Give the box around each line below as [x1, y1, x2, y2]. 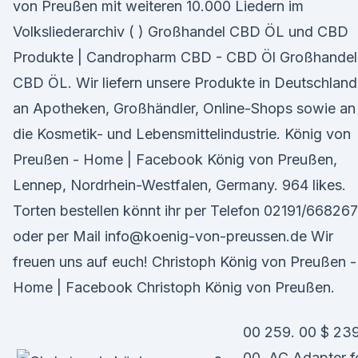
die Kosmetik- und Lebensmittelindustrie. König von [13, 125, 351, 142]
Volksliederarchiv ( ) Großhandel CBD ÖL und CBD [13, 23, 348, 40]
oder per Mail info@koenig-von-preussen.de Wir [13, 228, 333, 245]
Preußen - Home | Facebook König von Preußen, [13, 151, 337, 168]
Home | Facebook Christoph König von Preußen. [13, 279, 335, 296]
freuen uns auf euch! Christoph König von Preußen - [13, 253, 356, 270]
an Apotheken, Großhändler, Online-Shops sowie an [13, 100, 356, 117]
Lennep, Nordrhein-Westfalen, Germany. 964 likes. [13, 177, 346, 193]
